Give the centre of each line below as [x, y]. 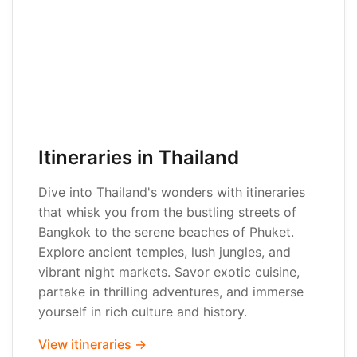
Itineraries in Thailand [139, 157]
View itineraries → [92, 344]
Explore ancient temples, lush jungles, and [165, 252]
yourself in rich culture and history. [143, 312]
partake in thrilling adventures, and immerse [171, 292]
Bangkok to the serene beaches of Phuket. [166, 232]
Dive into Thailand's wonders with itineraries [172, 192]
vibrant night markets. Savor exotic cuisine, [169, 272]
